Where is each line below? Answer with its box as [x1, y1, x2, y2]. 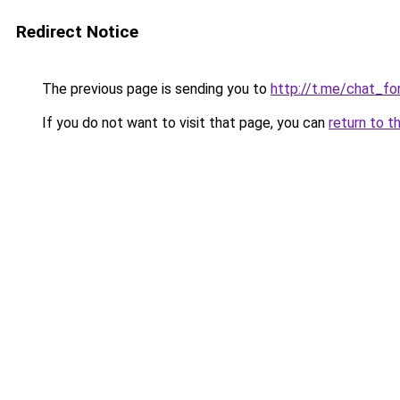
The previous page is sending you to [38, 80, 271, 97]
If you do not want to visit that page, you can [38, 114, 329, 131]
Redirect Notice [16, 21, 138, 42]
